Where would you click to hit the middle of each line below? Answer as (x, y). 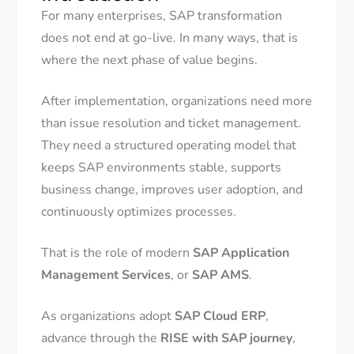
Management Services (106, 275)
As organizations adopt (108, 316)
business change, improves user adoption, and (172, 190)
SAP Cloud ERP (220, 316)
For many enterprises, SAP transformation (162, 16)
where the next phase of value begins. (150, 60)
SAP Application (241, 253)
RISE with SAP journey (227, 339)
